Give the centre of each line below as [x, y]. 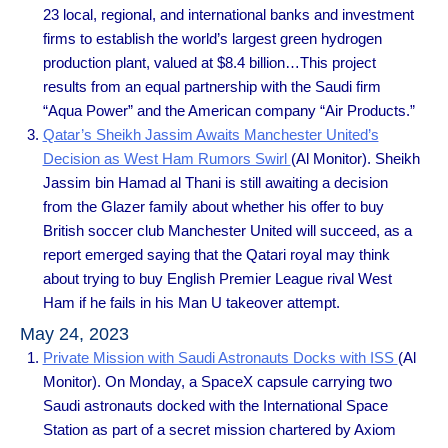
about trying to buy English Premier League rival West [217, 278]
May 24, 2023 [74, 334]
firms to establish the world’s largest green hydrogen [212, 38]
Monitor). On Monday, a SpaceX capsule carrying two [217, 382]
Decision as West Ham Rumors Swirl [166, 158]
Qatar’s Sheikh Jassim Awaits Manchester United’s [210, 134]
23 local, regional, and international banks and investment [228, 14]
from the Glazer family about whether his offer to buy [213, 206]
